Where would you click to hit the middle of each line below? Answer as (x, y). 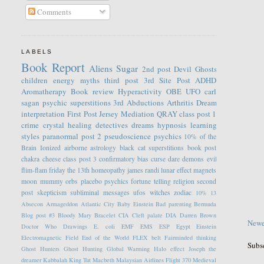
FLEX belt (147, 238)
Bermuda (205, 204)
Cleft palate (148, 215)
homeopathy (109, 170)
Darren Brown (198, 215)
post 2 (91, 136)
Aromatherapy (44, 92)
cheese (51, 159)
